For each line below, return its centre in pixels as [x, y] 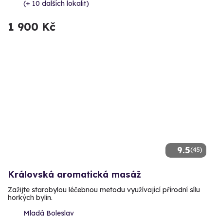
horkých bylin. [30, 197]
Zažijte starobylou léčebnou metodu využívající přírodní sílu [104, 190]
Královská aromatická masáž [74, 174]
